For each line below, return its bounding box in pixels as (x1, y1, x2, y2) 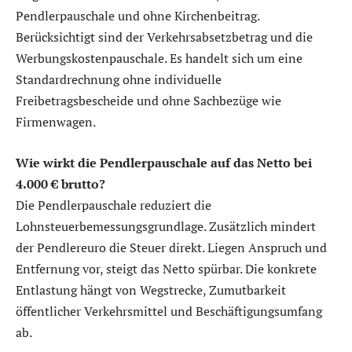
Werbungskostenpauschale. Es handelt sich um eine (16, 49, 302, 68)
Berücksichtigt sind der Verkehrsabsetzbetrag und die (16, 28, 313, 46)
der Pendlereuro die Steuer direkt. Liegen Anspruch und (16, 238, 327, 256)
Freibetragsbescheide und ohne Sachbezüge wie (16, 92, 281, 110)
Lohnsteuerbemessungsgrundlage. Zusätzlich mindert (16, 217, 316, 235)
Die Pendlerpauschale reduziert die (16, 196, 211, 214)
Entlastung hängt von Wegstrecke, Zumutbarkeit (16, 280, 286, 299)
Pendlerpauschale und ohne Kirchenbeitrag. (16, 7, 259, 25)
